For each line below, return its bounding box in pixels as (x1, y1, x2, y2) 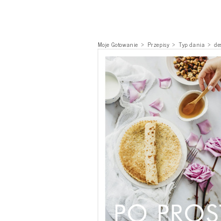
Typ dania (178, 39, 205, 49)
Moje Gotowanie (97, 39, 138, 49)
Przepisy (147, 39, 170, 49)
